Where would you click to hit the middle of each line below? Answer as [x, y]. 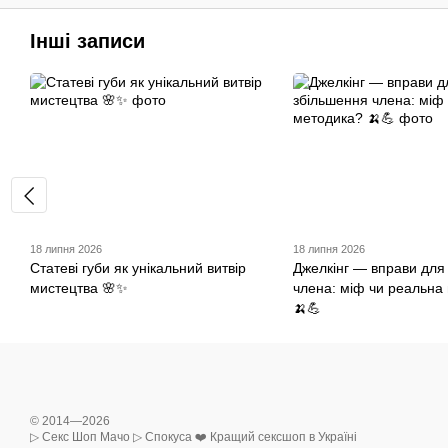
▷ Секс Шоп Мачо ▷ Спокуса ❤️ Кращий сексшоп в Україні [193, 437]
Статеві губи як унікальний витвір [138, 268]
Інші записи [87, 40]
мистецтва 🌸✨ [79, 288]
